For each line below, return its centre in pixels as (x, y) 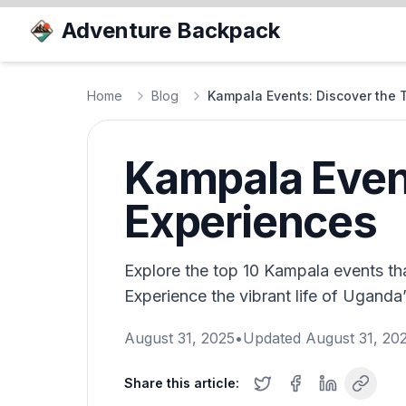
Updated (274, 338)
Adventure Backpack (171, 30)
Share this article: (182, 383)
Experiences (251, 222)
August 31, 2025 (179, 338)
